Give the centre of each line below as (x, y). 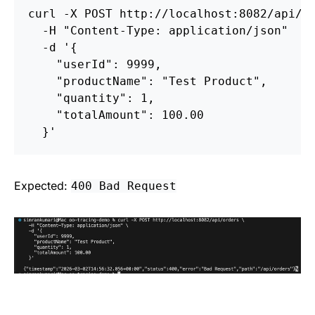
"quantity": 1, (91, 98)
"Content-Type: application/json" (176, 31)
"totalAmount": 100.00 (116, 115)
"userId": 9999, (95, 65)
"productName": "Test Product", (148, 82)
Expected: (43, 186)
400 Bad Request (124, 186)
